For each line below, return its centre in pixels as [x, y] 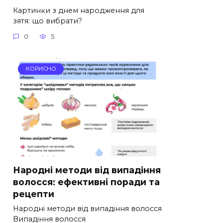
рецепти [34, 194]
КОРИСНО [41, 69]
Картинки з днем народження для [79, 10]
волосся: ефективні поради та [86, 182]
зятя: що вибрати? [48, 21]
